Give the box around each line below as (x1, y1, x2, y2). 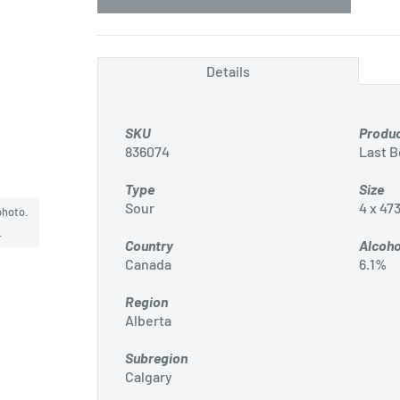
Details (205, 62, 250, 79)
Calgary (125, 368, 172, 385)
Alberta (125, 312, 171, 329)
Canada (125, 255, 171, 272)
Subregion (125, 349, 187, 366)
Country (125, 237, 173, 254)
